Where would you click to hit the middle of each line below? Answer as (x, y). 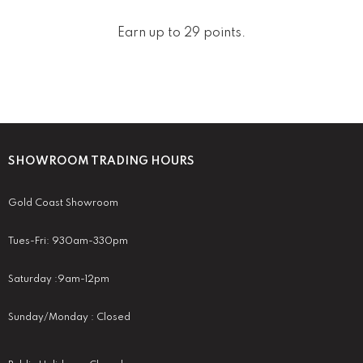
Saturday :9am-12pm (59, 279)
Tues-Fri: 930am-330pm (68, 241)
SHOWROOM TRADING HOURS (101, 161)
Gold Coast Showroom (63, 203)
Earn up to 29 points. (181, 33)
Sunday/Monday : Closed (69, 317)
